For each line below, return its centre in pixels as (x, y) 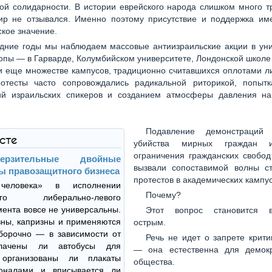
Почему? (163, 195)
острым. (150, 222)
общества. (154, 262)
